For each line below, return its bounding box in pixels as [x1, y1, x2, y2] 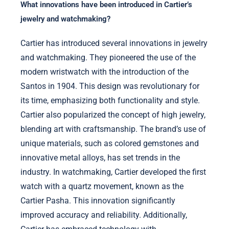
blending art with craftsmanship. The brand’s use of [20, 124, 206, 134]
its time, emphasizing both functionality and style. [20, 95, 200, 105]
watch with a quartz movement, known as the [20, 181, 184, 191]
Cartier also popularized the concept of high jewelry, [20, 109, 205, 120]
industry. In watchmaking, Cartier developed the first [20, 167, 206, 177]
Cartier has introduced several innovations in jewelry [20, 38, 208, 48]
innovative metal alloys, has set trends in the [20, 152, 180, 163]
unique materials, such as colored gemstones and [20, 138, 199, 148]
